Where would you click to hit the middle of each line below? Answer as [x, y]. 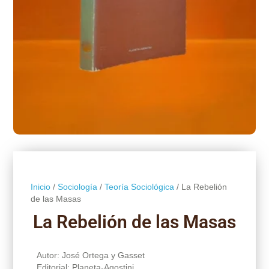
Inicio [40, 186]
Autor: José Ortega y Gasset [90, 255]
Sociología [77, 186]
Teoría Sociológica [139, 186]
